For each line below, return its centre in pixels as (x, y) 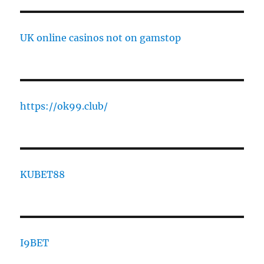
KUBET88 (43, 175)
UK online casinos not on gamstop (101, 38)
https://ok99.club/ (64, 106)
